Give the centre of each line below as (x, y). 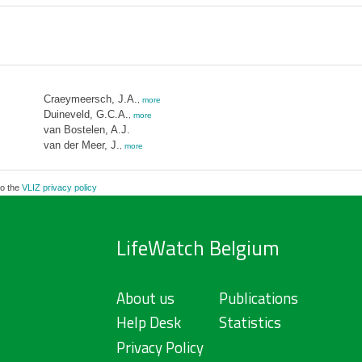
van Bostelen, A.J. (86, 130)
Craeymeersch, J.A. (90, 99)
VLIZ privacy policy (59, 187)
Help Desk (148, 323)
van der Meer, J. (81, 145)
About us (145, 298)
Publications (258, 298)
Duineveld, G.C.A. (86, 114)
